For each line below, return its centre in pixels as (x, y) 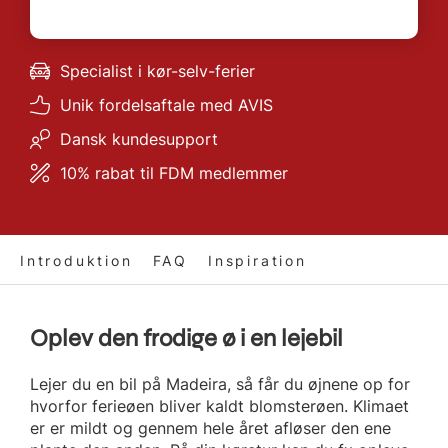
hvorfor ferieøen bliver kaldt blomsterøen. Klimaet (219, 405)
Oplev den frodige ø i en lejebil (186, 338)
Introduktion (76, 260)
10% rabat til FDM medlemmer (174, 173)
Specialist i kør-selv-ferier (157, 71)
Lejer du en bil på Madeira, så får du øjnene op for (220, 383)
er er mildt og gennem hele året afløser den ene (210, 427)
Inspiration (257, 260)
